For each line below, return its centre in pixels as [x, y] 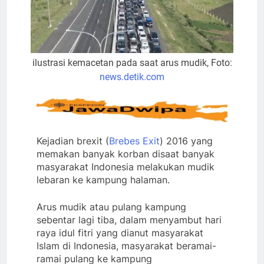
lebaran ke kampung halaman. [103, 179]
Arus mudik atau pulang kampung [111, 207]
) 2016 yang [186, 141]
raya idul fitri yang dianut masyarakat [120, 232]
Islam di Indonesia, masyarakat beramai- [126, 245]
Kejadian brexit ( [73, 141]
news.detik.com [132, 77]
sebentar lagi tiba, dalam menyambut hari [129, 220]
